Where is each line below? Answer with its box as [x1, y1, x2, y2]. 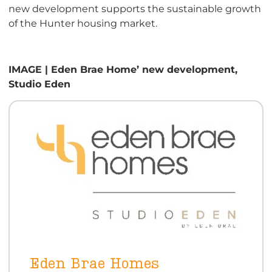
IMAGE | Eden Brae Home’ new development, [8, 63, 237, 76]
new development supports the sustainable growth [8, 2, 261, 15]
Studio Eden [8, 78, 70, 90]
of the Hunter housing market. [8, 16, 157, 29]
